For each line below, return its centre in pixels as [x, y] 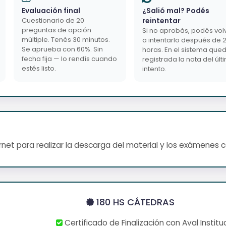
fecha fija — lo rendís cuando [69, 59]
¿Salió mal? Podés [176, 10]
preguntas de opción [56, 30]
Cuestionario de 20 [53, 20]
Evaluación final [51, 10]
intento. [154, 69]
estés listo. [39, 68]
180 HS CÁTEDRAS [134, 202]
